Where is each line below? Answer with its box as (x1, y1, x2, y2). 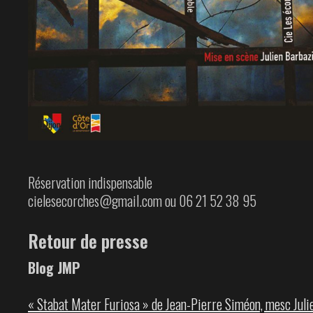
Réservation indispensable (28, 171, 152, 193)
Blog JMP (28, 256, 80, 278)
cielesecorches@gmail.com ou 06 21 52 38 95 (28, 189, 256, 211)
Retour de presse (28, 227, 148, 254)
